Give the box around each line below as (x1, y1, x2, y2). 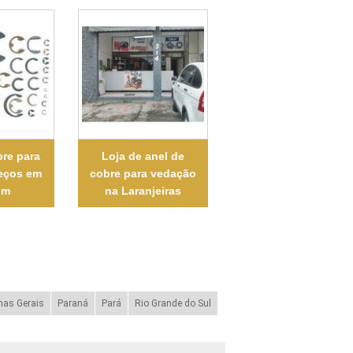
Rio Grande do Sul (134, 297, 211, 309)
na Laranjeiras (104, 184, 181, 197)
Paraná (57, 297, 88, 309)
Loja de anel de (101, 149, 184, 162)
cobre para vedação (89, 166, 196, 180)
